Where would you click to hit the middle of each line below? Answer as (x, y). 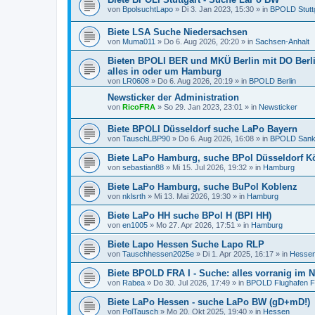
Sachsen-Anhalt (282, 41)
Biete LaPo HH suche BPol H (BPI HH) (189, 216)
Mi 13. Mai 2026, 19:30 (192, 197)
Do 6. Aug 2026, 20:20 (201, 41)
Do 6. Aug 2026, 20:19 (195, 81)
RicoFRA (139, 107)
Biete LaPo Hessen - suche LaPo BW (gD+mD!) (209, 302)
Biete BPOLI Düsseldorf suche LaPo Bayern (202, 129)
